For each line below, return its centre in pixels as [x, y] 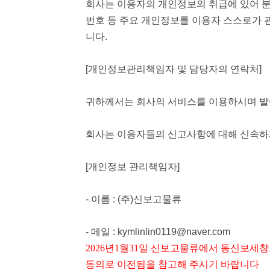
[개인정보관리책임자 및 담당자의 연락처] [174, 69]
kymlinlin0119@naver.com [174, 232]
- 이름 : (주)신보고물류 [133, 199]
